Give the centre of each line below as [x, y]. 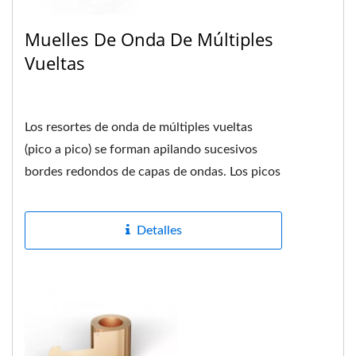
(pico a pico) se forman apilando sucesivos [141, 150]
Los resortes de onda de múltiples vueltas [139, 128]
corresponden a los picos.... [100, 194]
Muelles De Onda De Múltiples [149, 39]
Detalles [159, 231]
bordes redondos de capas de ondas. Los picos [153, 172]
